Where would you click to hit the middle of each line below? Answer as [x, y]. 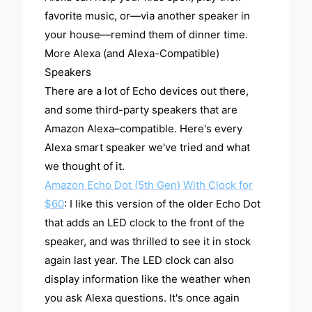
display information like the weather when [148, 279]
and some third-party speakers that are [141, 110]
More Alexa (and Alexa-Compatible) [132, 54]
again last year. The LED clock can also [140, 260]
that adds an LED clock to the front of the [145, 223]
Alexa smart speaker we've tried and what [148, 148]
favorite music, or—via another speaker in [148, 16]
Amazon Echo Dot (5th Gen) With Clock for [149, 185]
